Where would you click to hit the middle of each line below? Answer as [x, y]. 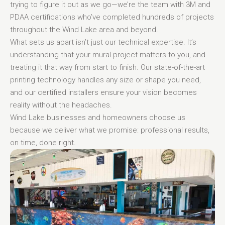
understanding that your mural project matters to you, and [108, 54]
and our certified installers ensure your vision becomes [103, 92]
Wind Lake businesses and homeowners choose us [98, 117]
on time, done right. [43, 142]
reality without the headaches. [61, 105]
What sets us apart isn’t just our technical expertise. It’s [103, 42]
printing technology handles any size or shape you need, [105, 80]
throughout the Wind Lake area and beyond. [84, 29]
